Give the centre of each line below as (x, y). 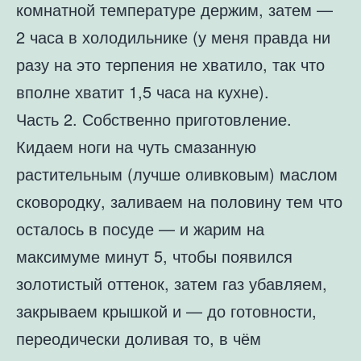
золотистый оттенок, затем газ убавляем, (172, 283)
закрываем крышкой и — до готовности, (166, 311)
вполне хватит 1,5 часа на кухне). (143, 91)
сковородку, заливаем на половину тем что (179, 201)
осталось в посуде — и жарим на (140, 228)
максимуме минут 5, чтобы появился (154, 256)
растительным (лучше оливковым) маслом (177, 174)
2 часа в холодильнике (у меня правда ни (173, 37)
